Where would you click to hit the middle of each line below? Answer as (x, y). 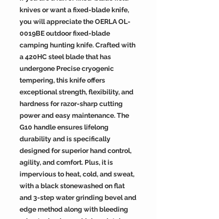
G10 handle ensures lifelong (64, 127)
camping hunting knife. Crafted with (77, 45)
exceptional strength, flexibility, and (77, 92)
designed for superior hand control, (76, 151)
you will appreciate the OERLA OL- (75, 22)
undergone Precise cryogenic (67, 68)
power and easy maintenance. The (74, 115)
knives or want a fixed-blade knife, (74, 10)
